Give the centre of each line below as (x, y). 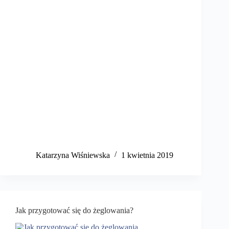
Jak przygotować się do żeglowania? (74, 211)
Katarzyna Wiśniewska (73, 155)
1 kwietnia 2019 (147, 155)
